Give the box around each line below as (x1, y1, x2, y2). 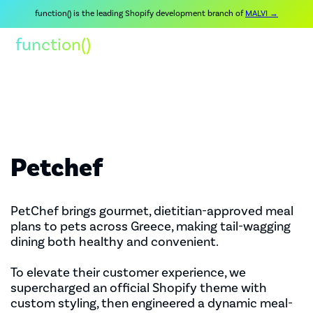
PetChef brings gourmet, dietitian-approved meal (10, 202, 293, 219)
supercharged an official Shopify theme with (10, 279, 267, 296)
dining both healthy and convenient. (10, 233, 219, 250)
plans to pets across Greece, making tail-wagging (10, 217, 291, 235)
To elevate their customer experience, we (10, 263, 246, 281)
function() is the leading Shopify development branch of (35, 8, 245, 19)
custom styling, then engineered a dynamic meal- (10, 294, 293, 312)
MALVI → (245, 8, 278, 19)
